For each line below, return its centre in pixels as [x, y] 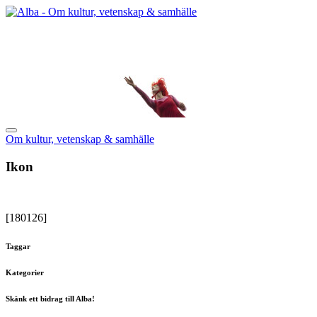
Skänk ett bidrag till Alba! [50, 299]
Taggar [18, 247]
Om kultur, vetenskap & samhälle [80, 139]
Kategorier [25, 273]
